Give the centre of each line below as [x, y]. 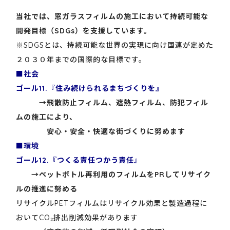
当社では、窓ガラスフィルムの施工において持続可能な [112, 16]
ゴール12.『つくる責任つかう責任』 [79, 160]
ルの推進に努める [47, 189]
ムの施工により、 [47, 117]
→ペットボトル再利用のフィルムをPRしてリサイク [121, 175]
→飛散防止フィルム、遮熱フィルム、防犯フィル [124, 103]
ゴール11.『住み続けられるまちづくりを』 [90, 88]
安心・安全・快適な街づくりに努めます [101, 131]
